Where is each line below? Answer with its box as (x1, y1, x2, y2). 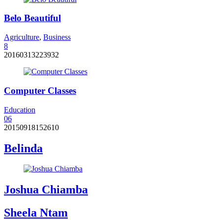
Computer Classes (4, 85, 76, 96)
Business (43, 33, 71, 42)
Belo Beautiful (4, 13, 61, 24)
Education (4, 105, 35, 114)
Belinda (4, 141, 43, 155)
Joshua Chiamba (4, 183, 88, 196)
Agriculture (4, 33, 39, 42)
